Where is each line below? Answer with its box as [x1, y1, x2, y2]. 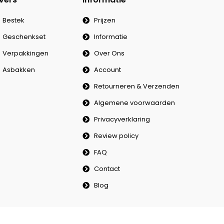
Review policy [93, 130, 138, 140]
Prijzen [93, 15, 115, 25]
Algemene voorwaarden [93, 97, 175, 107]
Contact [93, 163, 120, 173]
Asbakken [2, 64, 35, 74]
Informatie [93, 31, 127, 41]
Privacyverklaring [93, 114, 150, 124]
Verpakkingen [2, 48, 48, 58]
